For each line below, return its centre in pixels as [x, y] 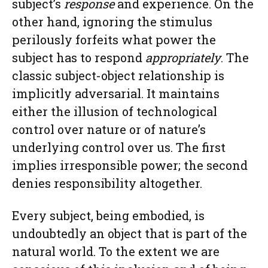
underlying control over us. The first [119, 147]
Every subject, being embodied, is [108, 215]
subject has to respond [79, 57]
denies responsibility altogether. [107, 183]
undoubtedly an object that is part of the [130, 233]
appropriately [183, 57]
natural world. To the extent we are [116, 251]
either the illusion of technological [115, 111]
